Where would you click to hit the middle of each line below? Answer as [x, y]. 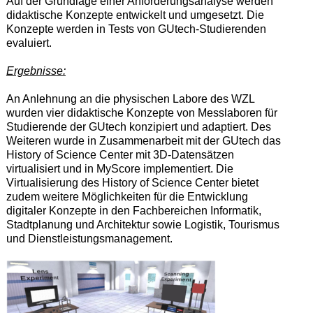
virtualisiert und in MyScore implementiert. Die [119, 168]
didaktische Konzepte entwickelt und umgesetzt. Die [135, 15]
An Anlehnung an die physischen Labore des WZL [130, 99]
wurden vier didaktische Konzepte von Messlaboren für [141, 112]
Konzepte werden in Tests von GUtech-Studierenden [136, 29]
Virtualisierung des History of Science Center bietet [132, 182]
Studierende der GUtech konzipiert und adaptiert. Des [138, 126]
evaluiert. [29, 43]
